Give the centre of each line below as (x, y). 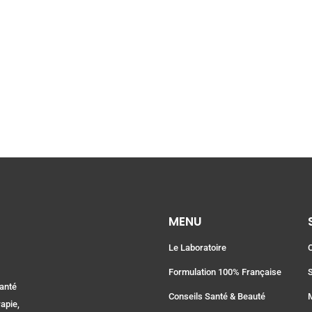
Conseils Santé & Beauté (217, 297)
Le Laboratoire (197, 248)
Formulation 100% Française (225, 272)
